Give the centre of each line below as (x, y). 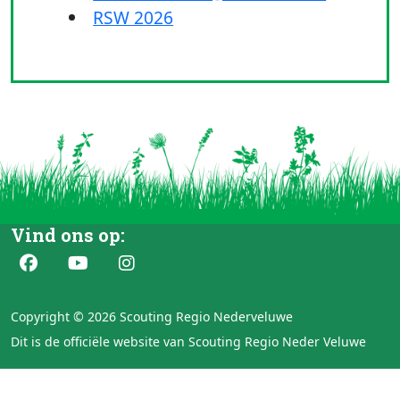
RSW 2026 (133, 17)
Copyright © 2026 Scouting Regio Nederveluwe (152, 316)
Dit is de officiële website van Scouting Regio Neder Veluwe (188, 341)
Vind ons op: (68, 234)
